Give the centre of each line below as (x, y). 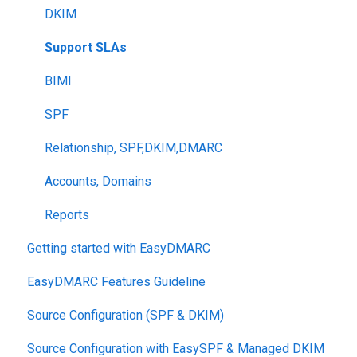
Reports (67, 215)
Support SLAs (86, 48)
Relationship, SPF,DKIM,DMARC (133, 148)
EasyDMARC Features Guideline (116, 282)
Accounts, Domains (98, 182)
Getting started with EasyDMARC (119, 249)
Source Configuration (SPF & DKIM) (126, 316)
